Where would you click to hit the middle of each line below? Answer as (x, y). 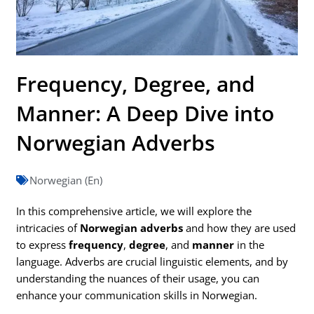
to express (43, 245)
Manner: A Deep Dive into (145, 114)
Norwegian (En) (66, 180)
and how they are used (240, 228)
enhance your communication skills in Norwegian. (137, 295)
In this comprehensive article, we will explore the (134, 211)
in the (250, 245)
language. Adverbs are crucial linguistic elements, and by (152, 262)
